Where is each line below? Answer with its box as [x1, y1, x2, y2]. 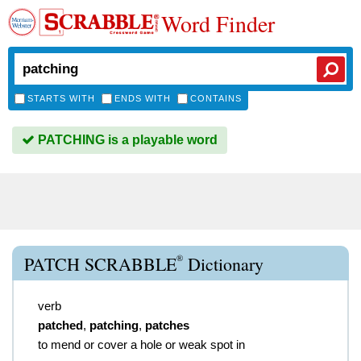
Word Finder [161, 8, 275, 39]
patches [145, 318, 189, 332]
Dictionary [183, 252, 263, 276]
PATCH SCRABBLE [24, 252, 176, 276]
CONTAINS [190, 93, 242, 103]
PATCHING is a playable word [35, 133, 218, 147]
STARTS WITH [27, 93, 95, 103]
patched [38, 318, 83, 332]
